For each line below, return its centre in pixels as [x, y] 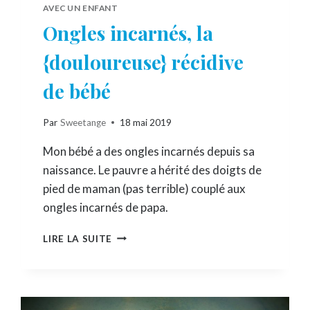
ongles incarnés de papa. [106, 207]
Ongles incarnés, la [128, 33]
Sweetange [83, 122]
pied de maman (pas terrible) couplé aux [145, 188]
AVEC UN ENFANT [81, 8]
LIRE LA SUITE [78, 238]
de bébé [77, 91]
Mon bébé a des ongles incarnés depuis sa [149, 151]
